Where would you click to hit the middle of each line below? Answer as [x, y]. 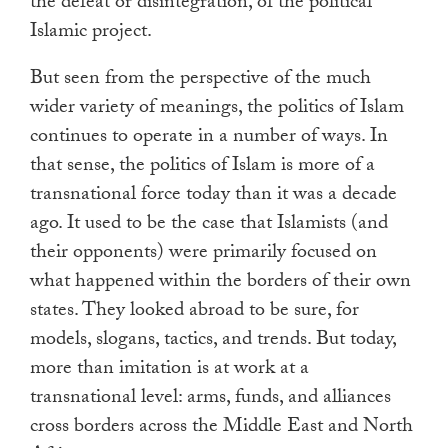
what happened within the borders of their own [220, 283]
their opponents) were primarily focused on [203, 254]
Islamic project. [91, 33]
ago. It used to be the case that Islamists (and [209, 225]
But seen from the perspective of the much [200, 80]
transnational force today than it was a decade [213, 196]
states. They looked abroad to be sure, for [194, 312]
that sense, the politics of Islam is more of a [202, 167]
